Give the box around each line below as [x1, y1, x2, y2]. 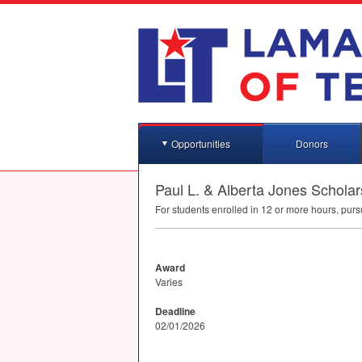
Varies [155, 275, 183, 288]
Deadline [155, 304, 196, 318]
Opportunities [171, 137, 230, 150]
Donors [296, 137, 328, 150]
